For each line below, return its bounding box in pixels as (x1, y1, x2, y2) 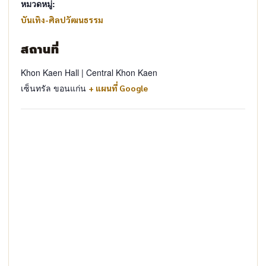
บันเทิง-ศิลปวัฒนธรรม (21, 14, 103, 25)
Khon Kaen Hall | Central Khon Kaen (21, 66, 157, 78)
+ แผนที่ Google (88, 82, 148, 93)
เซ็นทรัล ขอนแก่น (21, 81, 86, 94)
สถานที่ (21, 40, 59, 58)
